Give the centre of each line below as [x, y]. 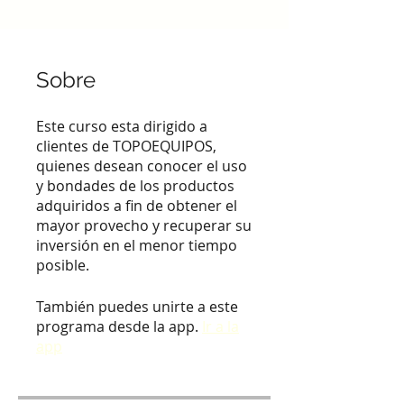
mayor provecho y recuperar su [144, 225]
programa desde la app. [117, 326]
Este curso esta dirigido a [122, 126]
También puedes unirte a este [137, 307]
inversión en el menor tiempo [137, 245]
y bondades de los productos [135, 186]
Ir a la [220, 326]
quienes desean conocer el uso [142, 166]
